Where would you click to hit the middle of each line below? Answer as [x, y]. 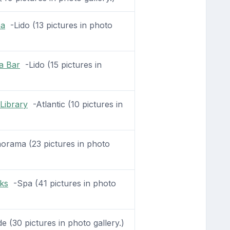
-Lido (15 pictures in [61, 65]
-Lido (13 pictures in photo [59, 25]
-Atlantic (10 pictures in [75, 104]
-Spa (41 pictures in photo [62, 184]
